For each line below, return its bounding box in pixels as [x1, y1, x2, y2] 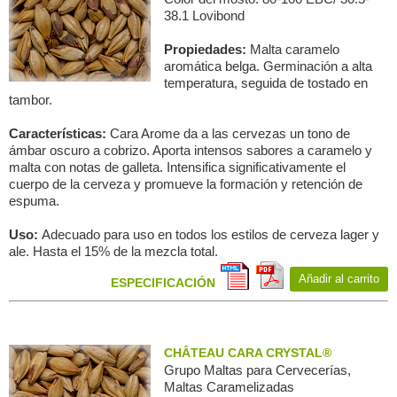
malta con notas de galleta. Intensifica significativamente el [9, 160, 346, 175]
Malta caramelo [250, 42, 339, 57]
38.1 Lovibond [164, 8, 245, 23]
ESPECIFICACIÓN [111, 276, 215, 290]
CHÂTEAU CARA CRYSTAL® [164, 346, 331, 360]
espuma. [9, 193, 59, 208]
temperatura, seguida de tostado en [164, 75, 368, 90]
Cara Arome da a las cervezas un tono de [110, 126, 350, 141]
